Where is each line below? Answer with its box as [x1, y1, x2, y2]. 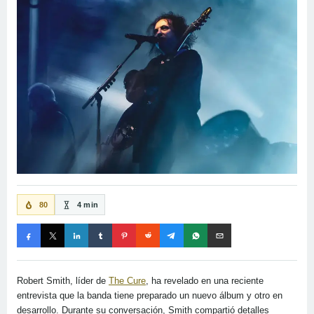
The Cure [109, 275, 146, 287]
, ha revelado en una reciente [146, 275, 264, 287]
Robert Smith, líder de [17, 275, 109, 287]
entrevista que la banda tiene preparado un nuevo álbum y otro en [17, 290, 282, 301]
